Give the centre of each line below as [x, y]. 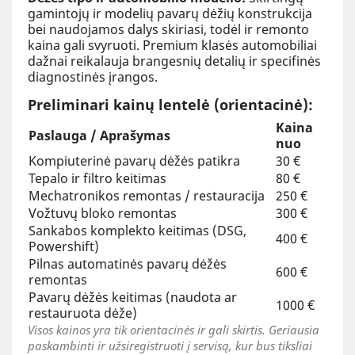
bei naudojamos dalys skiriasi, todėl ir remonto [168, 29]
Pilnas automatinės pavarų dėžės [128, 263]
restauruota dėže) [83, 313]
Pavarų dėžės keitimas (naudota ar [133, 297]
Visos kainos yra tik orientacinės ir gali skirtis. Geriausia [174, 329]
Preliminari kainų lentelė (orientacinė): [170, 104]
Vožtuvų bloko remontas [103, 213]
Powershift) [64, 246]
